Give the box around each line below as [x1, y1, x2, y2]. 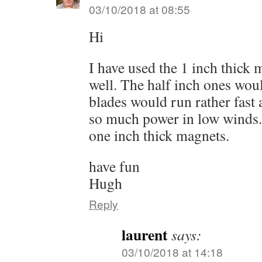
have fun [89, 156, 140, 176]
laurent [122, 223, 168, 246]
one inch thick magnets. [89, 125, 229, 145]
